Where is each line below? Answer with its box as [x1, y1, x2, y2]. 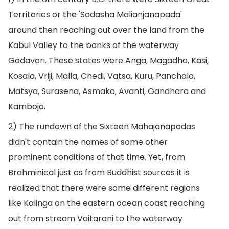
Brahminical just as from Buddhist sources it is [8, 167, 190, 179]
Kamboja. [8, 100, 45, 112]
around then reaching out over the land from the [8, 24, 204, 36]
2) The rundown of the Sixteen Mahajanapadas [8, 121, 195, 133]
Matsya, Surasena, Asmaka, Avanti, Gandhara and [8, 85, 206, 97]
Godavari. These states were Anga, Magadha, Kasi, [8, 54, 209, 66]
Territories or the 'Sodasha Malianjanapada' [8, 8, 182, 20]
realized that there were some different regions [8, 182, 200, 194]
